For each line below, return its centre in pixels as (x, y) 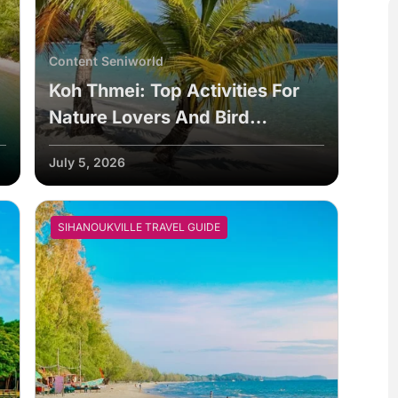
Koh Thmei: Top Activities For (174, 90)
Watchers (90, 143)
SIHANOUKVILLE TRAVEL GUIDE (139, 227)
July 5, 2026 (87, 162)
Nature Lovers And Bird (149, 117)
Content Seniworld (106, 60)
